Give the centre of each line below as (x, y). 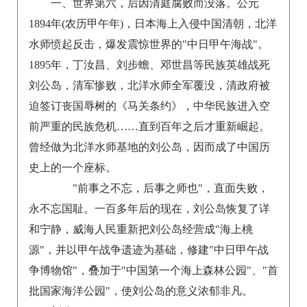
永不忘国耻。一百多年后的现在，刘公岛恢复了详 (149, 209)
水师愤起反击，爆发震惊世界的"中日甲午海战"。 (149, 45)
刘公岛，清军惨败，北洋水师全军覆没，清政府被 (149, 86)
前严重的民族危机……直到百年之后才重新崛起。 (149, 127)
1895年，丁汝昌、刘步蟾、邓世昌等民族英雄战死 (149, 65)
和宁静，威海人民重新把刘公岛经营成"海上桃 (141, 230)
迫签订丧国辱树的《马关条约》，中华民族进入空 (149, 106)
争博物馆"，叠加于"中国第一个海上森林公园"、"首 (153, 271)
